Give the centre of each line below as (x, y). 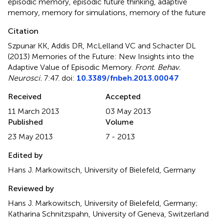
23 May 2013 (30, 136)
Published (25, 122)
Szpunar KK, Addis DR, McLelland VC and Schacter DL (102, 45)
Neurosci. (25, 78)
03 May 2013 (128, 111)
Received (25, 96)
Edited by (25, 155)
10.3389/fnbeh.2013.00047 (128, 78)
